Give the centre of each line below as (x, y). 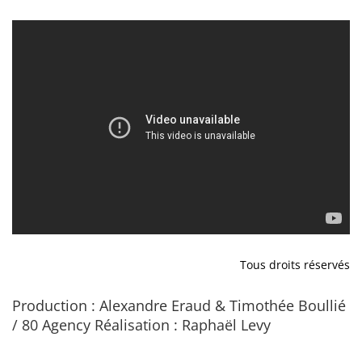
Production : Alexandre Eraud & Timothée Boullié (179, 306)
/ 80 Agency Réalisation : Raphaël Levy (141, 325)
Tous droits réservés (295, 265)
